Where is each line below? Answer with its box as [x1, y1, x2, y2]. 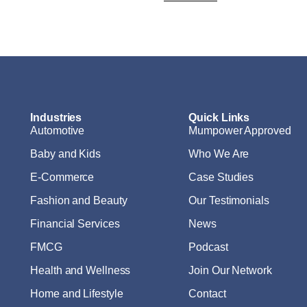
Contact [188, 288, 226, 300]
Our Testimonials [188, 195, 269, 207]
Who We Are [188, 148, 249, 160]
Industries [30, 112, 82, 124]
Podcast [188, 241, 228, 254]
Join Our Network [188, 265, 272, 277]
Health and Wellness [30, 265, 131, 277]
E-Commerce [30, 171, 95, 184]
